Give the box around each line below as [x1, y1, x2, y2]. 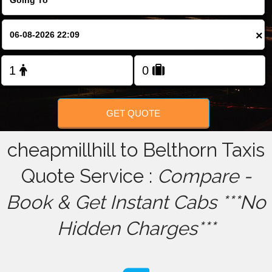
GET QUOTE [106, 107, 161, 118]
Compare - [157, 165, 251, 188]
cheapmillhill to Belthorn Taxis [7, 139, 265, 161]
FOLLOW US [114, 13, 158, 23]
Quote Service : [21, 165, 157, 188]
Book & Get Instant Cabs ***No [6, 191, 266, 214]
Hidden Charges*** [56, 217, 216, 240]
